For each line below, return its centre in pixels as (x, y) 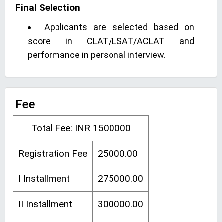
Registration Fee (53, 153)
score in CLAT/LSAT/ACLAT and (111, 41)
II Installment (45, 204)
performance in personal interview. (97, 55)
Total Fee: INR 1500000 (81, 128)
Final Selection (48, 8)
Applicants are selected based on (119, 27)
